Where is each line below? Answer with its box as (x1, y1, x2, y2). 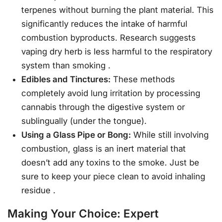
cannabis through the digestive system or (21, 102, 185, 112)
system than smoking (21, 60, 109, 71)
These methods (111, 74, 175, 85)
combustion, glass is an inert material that (21, 144, 186, 154)
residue (21, 185, 54, 196)
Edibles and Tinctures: (21, 74, 111, 85)
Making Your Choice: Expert (7, 206, 159, 220)
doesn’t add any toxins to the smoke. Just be (21, 158, 200, 168)
